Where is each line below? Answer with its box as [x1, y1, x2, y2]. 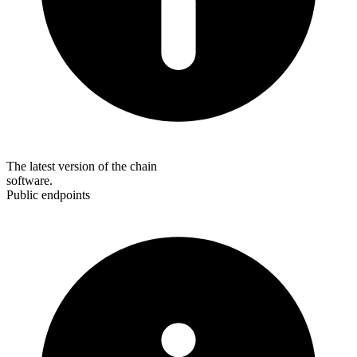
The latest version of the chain [6, 159, 157, 174]
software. [6, 174, 53, 188]
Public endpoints [6, 188, 90, 202]
